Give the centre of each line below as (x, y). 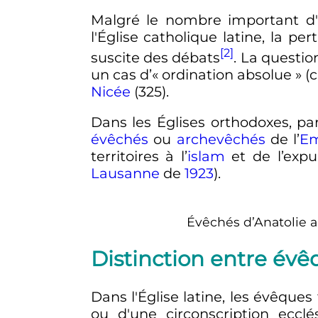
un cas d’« (124, 74)
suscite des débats (155, 57)
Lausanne (125, 174)
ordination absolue (227, 74)
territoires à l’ (139, 157)
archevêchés (221, 139)
